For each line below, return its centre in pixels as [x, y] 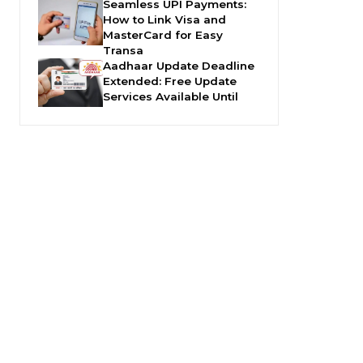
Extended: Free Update [170, 81]
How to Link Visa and [164, 20]
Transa [123, 51]
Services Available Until [171, 97]
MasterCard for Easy [163, 35]
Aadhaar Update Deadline [179, 66]
